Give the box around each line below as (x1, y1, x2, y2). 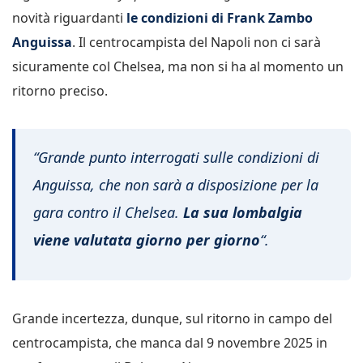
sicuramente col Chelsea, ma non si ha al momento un (12, 57, 344, 75)
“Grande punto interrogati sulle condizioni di (33, 147, 319, 168)
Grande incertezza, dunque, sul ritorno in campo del (12, 310, 332, 328)
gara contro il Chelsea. (33, 203, 183, 223)
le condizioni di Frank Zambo (126, 8, 313, 27)
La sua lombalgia (183, 203, 302, 223)
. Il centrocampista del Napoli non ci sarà (72, 32, 321, 51)
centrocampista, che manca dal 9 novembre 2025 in (12, 334, 327, 352)
